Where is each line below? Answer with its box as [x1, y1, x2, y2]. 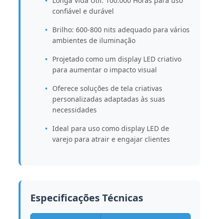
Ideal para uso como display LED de [52, 123, 169, 133]
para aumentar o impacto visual [52, 65, 157, 74]
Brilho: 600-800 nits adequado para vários [52, 24, 190, 34]
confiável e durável [52, 6, 114, 16]
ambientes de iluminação [52, 35, 135, 45]
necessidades [52, 105, 97, 114]
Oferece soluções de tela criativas [52, 83, 162, 93]
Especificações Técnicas [30, 191, 143, 204]
